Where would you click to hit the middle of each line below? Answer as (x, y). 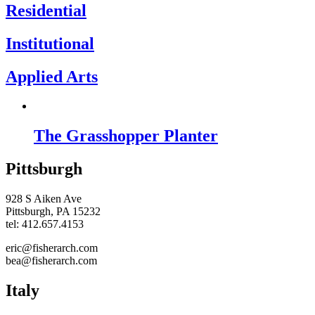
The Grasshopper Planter (126, 136)
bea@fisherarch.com (51, 261)
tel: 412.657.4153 (45, 224)
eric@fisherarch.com (52, 248)
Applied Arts (52, 76)
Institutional (50, 43)
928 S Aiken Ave (44, 199)
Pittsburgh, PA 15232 (53, 212)
